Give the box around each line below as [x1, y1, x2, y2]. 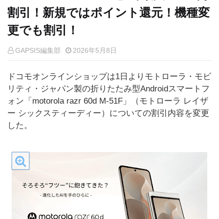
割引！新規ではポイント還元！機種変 [7, 6, 210, 19]
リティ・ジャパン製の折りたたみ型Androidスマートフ [7, 84, 210, 93]
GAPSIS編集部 [15, 46, 61, 54]
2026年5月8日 [73, 46, 117, 54]
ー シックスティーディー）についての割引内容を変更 [7, 109, 209, 118]
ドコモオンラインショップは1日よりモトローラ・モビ [7, 72, 211, 81]
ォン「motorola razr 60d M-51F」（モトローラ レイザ [7, 96, 208, 106]
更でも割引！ [7, 23, 79, 37]
